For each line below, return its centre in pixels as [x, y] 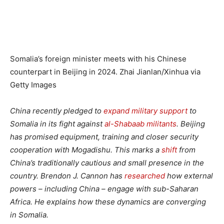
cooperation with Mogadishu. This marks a [86, 149]
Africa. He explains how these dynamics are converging [108, 201]
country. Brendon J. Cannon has [67, 175]
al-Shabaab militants [140, 123]
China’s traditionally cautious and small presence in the [107, 162]
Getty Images [33, 84]
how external [189, 175]
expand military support [145, 110]
